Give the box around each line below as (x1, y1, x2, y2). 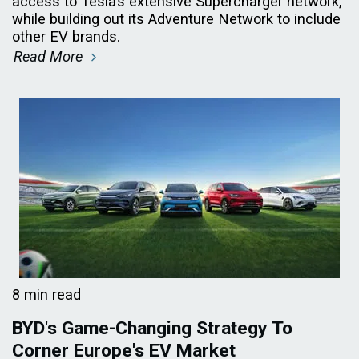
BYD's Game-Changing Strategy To (12, 317, 292, 339)
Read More (14, 47, 87, 65)
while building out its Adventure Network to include (12, 10, 341, 27)
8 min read (12, 285, 81, 303)
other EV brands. (12, 27, 120, 45)
